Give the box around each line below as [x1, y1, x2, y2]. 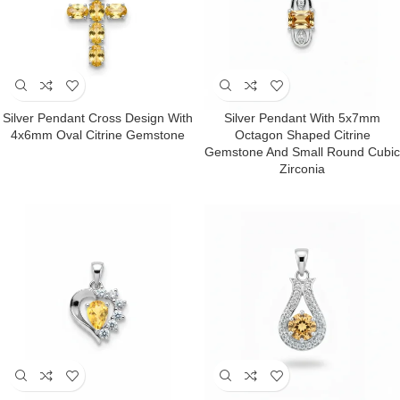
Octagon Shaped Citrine [234, 128, 371, 142]
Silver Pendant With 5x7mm [224, 111, 380, 125]
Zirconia [279, 162, 325, 176]
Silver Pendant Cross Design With [3, 111, 193, 125]
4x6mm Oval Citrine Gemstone [11, 128, 185, 142]
